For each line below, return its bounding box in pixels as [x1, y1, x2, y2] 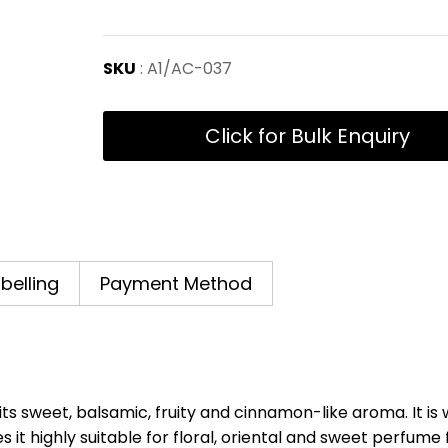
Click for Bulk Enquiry [205, 122, 411, 150]
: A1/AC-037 [136, 57, 233, 80]
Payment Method [100, 271, 253, 296]
